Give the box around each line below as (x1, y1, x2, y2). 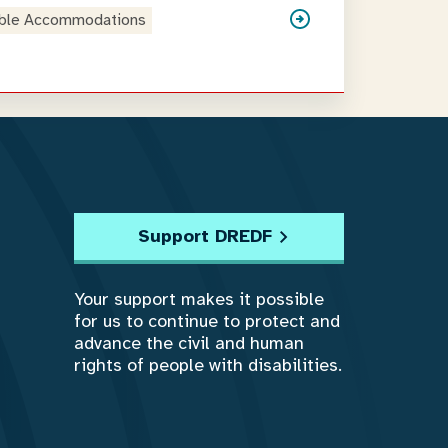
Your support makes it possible (74, 288, 324, 310)
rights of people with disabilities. (74, 354, 342, 376)
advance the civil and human (74, 332, 304, 354)
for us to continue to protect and (74, 310, 340, 332)
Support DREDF (138, 225, 272, 247)
